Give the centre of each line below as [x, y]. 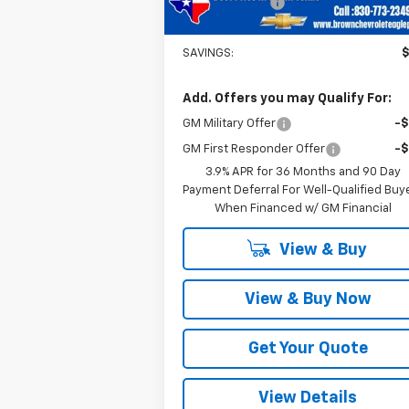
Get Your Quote [308, 348]
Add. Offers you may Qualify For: [288, 98]
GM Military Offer [230, 123]
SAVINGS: [209, 53]
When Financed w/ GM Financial [304, 208]
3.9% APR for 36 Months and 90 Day [304, 172]
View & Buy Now [308, 299]
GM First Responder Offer [254, 149]
